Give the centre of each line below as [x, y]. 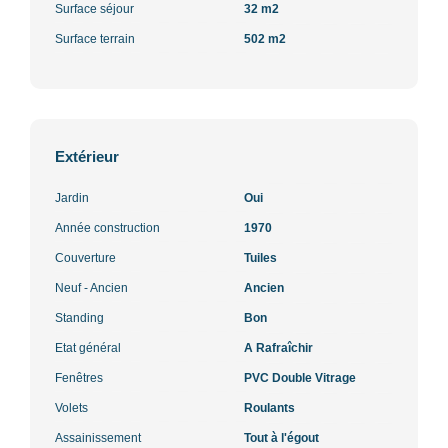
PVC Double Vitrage [300, 377]
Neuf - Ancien [91, 287]
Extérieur [87, 156]
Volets [71, 407]
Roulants [269, 407]
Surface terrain [95, 38]
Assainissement [98, 437]
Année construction [107, 227]
